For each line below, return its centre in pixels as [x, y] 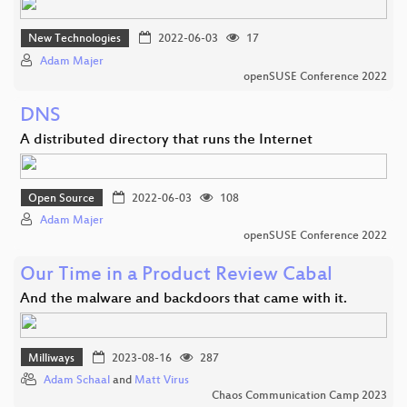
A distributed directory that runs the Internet [166, 140]
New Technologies [75, 40]
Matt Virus [162, 381]
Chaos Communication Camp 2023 [299, 397]
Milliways [52, 358]
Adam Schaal [77, 381]
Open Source [62, 199]
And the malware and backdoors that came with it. [184, 300]
